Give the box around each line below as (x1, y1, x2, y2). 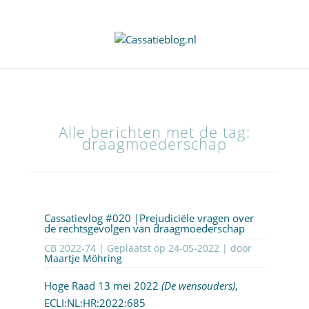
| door (219, 241, 252, 255)
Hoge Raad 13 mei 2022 (43, 279, 161, 293)
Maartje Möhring (43, 252, 122, 266)
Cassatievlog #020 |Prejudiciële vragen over (43, 211, 254, 226)
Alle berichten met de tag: (58, 121, 250, 143)
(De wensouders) (161, 279, 235, 293)
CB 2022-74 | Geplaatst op (98, 241, 168, 255)
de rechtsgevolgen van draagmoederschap (43, 221, 245, 236)
